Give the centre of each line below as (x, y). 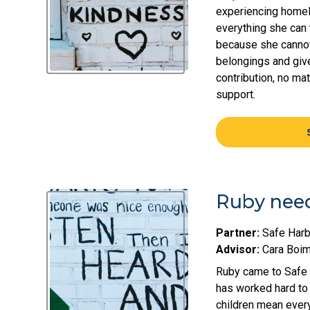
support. (236, 95)
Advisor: (238, 250)
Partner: (238, 233)
